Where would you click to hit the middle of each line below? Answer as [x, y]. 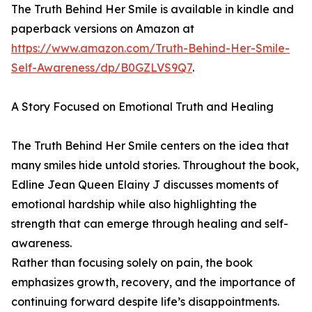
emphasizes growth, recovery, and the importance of [153, 282]
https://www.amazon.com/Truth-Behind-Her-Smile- [150, 48]
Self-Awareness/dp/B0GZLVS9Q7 [102, 68]
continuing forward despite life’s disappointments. [145, 302]
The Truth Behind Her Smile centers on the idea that [150, 146]
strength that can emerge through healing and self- [150, 224]
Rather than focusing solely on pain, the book [132, 263]
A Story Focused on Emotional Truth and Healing [142, 107]
